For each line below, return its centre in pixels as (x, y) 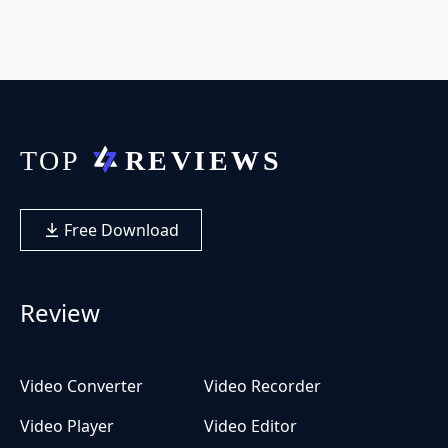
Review (60, 313)
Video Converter (81, 386)
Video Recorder (262, 386)
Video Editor (250, 426)
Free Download (119, 230)
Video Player (67, 426)
